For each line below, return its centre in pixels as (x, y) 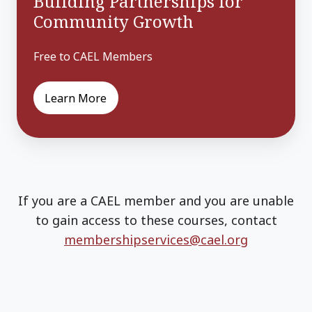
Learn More (76, 98)
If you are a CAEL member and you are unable (156, 201)
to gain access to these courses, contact (156, 220)
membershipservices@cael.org (156, 240)
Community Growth (114, 22)
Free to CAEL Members (93, 57)
